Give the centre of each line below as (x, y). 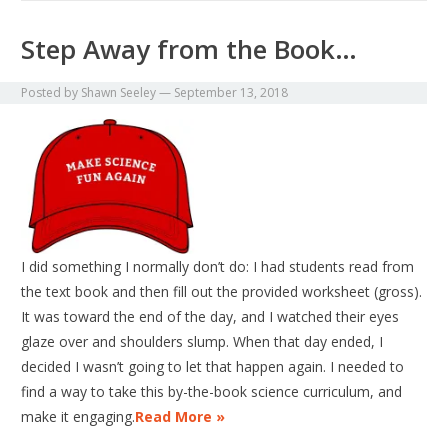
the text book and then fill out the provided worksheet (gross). (222, 292)
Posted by (51, 93)
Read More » (180, 417)
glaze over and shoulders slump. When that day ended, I (202, 342)
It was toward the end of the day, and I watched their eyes (210, 317)
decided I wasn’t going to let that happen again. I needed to (213, 367)
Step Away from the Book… (189, 49)
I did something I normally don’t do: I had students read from (218, 267)
